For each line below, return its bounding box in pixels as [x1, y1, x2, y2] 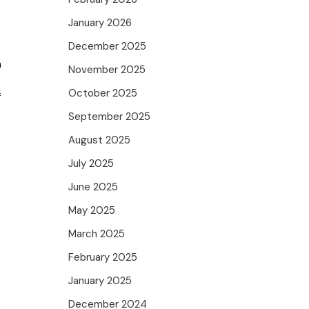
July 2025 [68, 157, 114, 170]
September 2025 [68, 110, 151, 123]
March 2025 [68, 227, 126, 241]
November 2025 [68, 63, 146, 77]
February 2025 [68, 250, 138, 264]
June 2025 [68, 180, 119, 194]
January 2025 [68, 274, 132, 288]
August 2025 [68, 133, 131, 147]
